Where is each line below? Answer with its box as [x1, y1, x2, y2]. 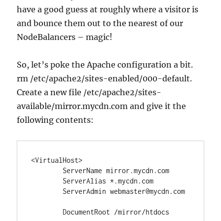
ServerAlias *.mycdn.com [31, 177, 63, 185]
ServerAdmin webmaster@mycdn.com [31, 187, 63, 195]
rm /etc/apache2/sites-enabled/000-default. [17, 74, 192, 83]
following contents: [17, 115, 94, 125]
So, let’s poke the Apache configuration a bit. [17, 60, 193, 70]
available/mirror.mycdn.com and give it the [17, 101, 186, 111]
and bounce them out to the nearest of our [17, 18, 184, 28]
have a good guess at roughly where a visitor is [17, 4, 199, 14]
